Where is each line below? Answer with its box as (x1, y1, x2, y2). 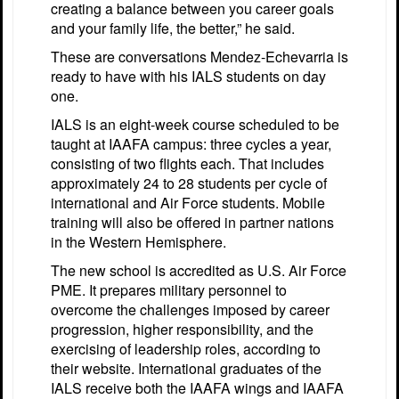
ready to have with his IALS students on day (51, 65, 326, 86)
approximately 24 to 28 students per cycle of (51, 172, 327, 193)
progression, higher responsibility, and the (51, 318, 313, 339)
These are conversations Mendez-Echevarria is (51, 45, 348, 67)
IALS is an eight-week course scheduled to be (51, 113, 339, 134)
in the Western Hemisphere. (51, 231, 226, 252)
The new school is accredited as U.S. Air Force (51, 259, 346, 281)
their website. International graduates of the (51, 357, 322, 379)
